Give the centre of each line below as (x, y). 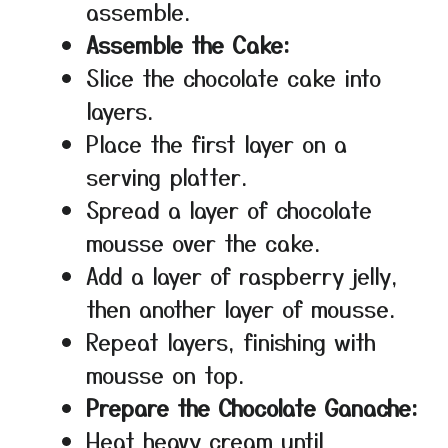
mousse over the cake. (203, 242)
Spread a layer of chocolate (229, 209)
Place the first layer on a (216, 143)
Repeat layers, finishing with (231, 341)
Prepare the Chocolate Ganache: (252, 407)
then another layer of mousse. (240, 308)
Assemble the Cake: (188, 44)
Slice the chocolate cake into (233, 77)
